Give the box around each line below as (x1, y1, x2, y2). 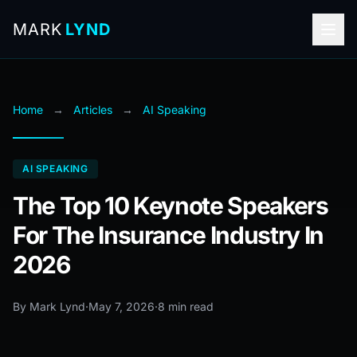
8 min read (158, 300, 214, 313)
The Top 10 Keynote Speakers (13, 191, 328, 220)
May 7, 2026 (88, 300, 155, 313)
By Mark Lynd (13, 300, 85, 313)
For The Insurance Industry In (13, 221, 324, 249)
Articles (73, 103, 112, 116)
